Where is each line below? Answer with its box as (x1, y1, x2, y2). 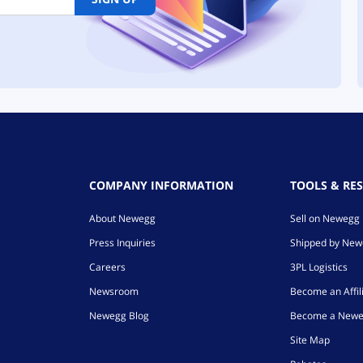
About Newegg (88, 211, 156, 225)
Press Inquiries (88, 235, 156, 250)
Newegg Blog (88, 308, 149, 322)
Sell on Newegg (290, 211, 361, 225)
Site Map (290, 332, 331, 347)
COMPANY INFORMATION (88, 177, 233, 193)
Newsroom (88, 284, 139, 298)
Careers (88, 259, 126, 274)
